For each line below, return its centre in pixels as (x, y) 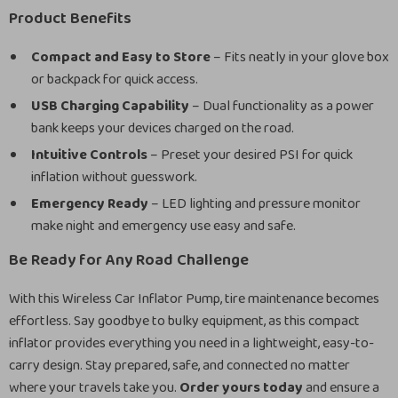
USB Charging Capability (110, 106)
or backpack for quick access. (115, 80)
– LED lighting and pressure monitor (255, 204)
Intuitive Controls (89, 155)
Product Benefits (70, 19)
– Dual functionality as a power (282, 106)
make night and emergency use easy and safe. (163, 226)
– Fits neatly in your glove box (300, 57)
